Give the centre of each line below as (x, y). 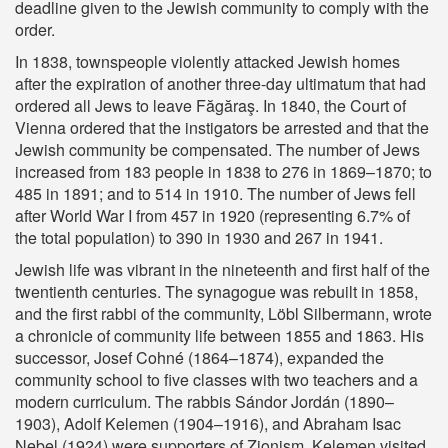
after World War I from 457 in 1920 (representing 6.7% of (212, 215)
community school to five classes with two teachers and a (216, 379)
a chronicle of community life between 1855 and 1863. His (219, 335)
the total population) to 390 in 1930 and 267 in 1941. (199, 237)
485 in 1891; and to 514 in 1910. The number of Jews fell (215, 193)
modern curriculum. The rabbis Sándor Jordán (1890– (204, 401)
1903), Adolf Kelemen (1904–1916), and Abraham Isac (208, 423)
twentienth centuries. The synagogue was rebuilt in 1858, (216, 291)
